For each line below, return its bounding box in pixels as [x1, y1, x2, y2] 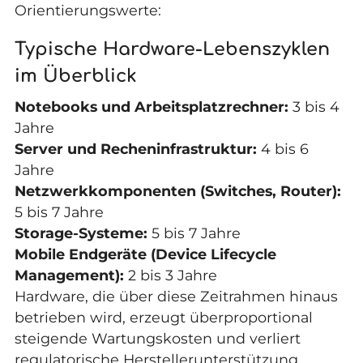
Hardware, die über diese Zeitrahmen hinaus [14, 287, 338, 305]
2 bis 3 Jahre [123, 266, 217, 284]
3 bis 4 [288, 97, 340, 115]
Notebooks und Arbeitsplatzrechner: [14, 97, 288, 115]
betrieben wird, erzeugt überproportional [14, 308, 313, 326]
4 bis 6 [256, 139, 309, 157]
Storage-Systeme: [14, 224, 147, 241]
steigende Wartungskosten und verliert [14, 329, 301, 347]
